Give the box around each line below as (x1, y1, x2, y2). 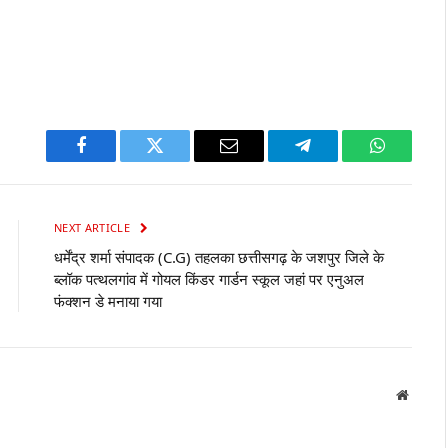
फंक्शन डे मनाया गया (54, 291, 162, 312)
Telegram (301, 151, 370, 170)
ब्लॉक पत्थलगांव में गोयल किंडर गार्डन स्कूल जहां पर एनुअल (54, 269, 364, 290)
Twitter (153, 151, 206, 170)
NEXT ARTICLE (54, 220, 134, 236)
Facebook (79, 151, 150, 170)
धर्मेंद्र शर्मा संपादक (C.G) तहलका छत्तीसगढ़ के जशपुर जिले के (54, 247, 384, 268)
